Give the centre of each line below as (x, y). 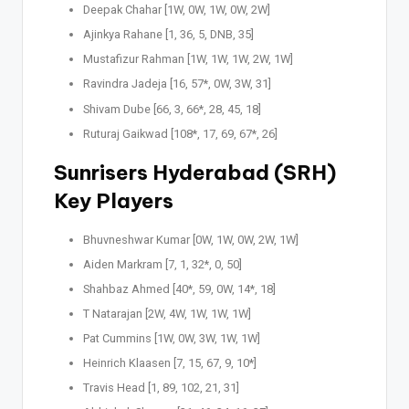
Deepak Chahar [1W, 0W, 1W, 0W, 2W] (177, 10)
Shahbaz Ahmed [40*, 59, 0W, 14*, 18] (179, 288)
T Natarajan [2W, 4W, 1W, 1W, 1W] (167, 313)
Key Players (114, 200)
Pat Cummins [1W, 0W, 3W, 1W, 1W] (172, 339)
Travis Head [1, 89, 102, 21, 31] (161, 388)
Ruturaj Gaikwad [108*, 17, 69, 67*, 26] (180, 133)
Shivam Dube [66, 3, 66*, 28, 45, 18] (172, 109)
